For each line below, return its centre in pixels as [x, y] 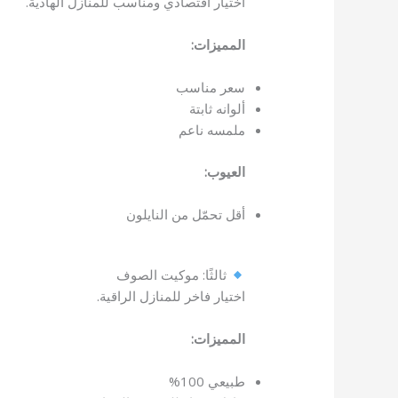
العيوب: [224, 171]
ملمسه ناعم [211, 130]
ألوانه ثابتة [217, 109]
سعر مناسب [210, 88]
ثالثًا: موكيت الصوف [173, 275]
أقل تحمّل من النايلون [185, 214]
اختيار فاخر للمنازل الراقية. [171, 296]
